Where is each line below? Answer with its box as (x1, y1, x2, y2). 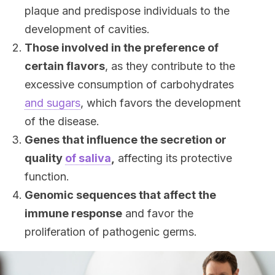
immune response (25, 207, 122, 220)
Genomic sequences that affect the (25, 188, 216, 201)
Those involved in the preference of (25, 41, 219, 54)
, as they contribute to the (105, 60, 235, 72)
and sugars (25, 96, 80, 109)
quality (25, 152, 65, 165)
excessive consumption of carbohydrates (25, 78, 234, 91)
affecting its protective (115, 152, 232, 165)
